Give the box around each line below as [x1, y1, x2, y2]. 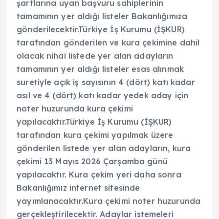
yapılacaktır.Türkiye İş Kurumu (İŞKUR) [17, 117, 172, 127]
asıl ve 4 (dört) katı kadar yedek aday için [17, 90, 189, 101]
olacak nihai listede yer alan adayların [17, 51, 174, 61]
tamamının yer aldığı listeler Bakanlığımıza [17, 11, 188, 22]
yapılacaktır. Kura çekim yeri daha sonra [17, 170, 181, 180]
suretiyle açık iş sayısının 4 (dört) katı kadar [17, 77, 195, 88]
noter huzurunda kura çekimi [17, 104, 133, 114]
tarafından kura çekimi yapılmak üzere [17, 130, 174, 140]
